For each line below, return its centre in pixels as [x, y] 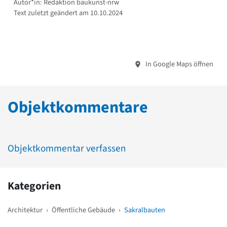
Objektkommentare [78, 107]
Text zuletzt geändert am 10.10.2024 [68, 13]
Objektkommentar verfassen [67, 148]
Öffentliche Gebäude [83, 210]
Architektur [25, 210]
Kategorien [34, 186]
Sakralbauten [145, 210]
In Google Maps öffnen [179, 64]
